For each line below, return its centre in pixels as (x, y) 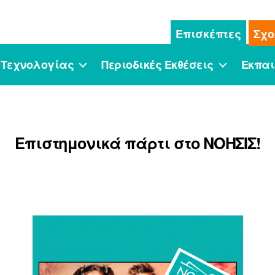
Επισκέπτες (208, 33)
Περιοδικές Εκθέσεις (157, 64)
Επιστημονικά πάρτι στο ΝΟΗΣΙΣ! (137, 143)
